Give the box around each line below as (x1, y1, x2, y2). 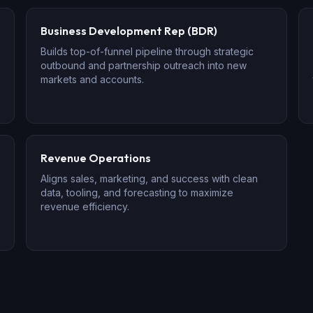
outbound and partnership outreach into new (41, 59, 247, 71)
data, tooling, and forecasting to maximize (41, 187, 234, 198)
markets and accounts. (41, 73, 145, 85)
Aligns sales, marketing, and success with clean (41, 173, 259, 184)
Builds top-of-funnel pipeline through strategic (41, 45, 254, 57)
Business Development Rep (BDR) (41, 24, 218, 38)
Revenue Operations (41, 151, 152, 165)
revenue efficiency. (41, 201, 130, 212)
